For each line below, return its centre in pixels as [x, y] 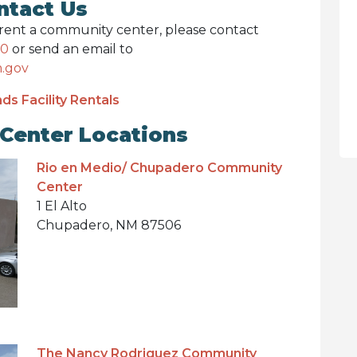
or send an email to [71, 49]
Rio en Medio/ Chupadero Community [159, 168]
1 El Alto [62, 206]
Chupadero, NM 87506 [109, 225]
